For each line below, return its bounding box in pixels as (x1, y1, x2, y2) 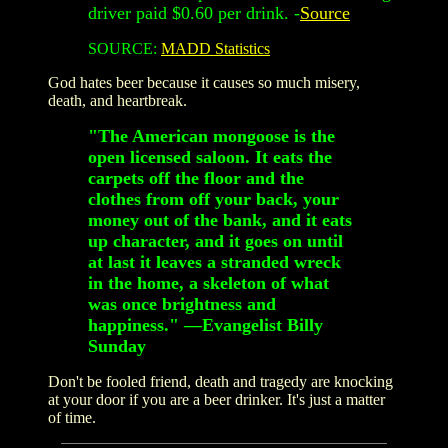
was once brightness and (88, 293, 276, 314)
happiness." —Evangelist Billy (88, 314, 323, 335)
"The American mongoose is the (88, 125, 335, 146)
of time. (48, 408, 96, 426)
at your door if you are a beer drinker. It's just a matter (48, 390, 385, 408)
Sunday (88, 335, 146, 356)
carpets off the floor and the (88, 167, 304, 188)
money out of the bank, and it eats (88, 209, 352, 230)
